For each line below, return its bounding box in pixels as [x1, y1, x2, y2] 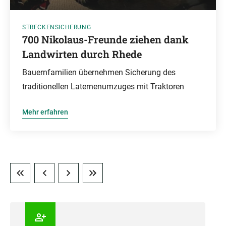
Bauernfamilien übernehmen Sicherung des [22, 68, 176, 77]
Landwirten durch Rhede [22, 47, 142, 61]
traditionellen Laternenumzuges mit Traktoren [22, 82, 184, 91]
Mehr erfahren [22, 108, 68, 116]
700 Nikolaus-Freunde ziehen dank [22, 33, 189, 46]
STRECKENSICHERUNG [22, 24, 91, 31]
